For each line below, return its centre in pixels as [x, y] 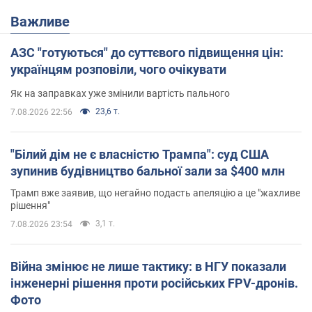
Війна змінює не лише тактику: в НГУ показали [148, 266]
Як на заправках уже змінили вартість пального [120, 93]
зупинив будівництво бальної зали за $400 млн [148, 171]
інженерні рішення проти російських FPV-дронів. [154, 283]
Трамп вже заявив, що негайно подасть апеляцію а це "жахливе [155, 193]
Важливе [45, 21]
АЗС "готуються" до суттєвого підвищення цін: [147, 52]
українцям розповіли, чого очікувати [118, 69]
